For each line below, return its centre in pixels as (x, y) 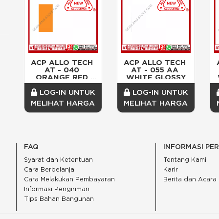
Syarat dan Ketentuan (58, 160)
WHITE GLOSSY (156, 77)
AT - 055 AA (154, 70)
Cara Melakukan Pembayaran (69, 179)
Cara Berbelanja (49, 170)
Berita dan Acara (190, 179)
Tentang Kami (185, 160)
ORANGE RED (62, 77)
